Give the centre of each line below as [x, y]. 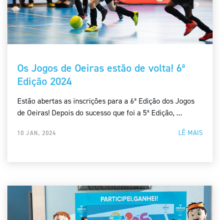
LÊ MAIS [191, 133]
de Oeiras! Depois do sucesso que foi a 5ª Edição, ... [100, 113]
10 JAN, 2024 [37, 133]
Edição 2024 [44, 81]
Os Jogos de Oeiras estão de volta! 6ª [101, 68]
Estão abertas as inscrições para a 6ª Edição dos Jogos [106, 101]
